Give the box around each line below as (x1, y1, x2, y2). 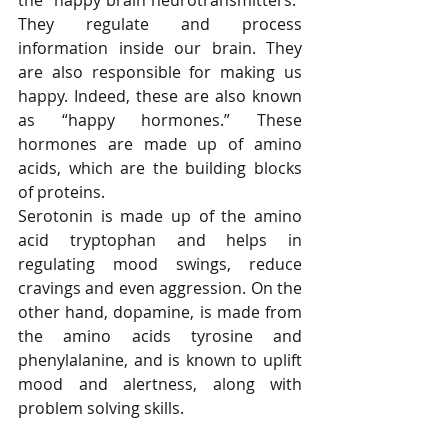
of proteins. (18, 181, 105, 204)
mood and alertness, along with (18, 373, 302, 396)
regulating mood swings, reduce (18, 253, 302, 276)
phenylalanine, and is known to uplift (18, 349, 302, 372)
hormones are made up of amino (18, 133, 302, 156)
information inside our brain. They (18, 37, 302, 60)
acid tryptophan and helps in (18, 229, 302, 252)
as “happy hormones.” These (18, 109, 302, 132)
